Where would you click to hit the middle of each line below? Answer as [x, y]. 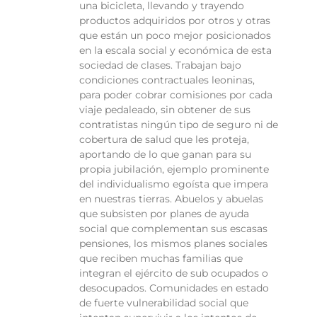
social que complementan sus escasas [173, 229]
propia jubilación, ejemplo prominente [174, 169]
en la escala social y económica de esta [175, 51]
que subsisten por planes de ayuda [164, 214]
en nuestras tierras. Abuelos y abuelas [171, 199]
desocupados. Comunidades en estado [174, 288]
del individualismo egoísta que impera [174, 184]
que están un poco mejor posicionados [175, 36]
